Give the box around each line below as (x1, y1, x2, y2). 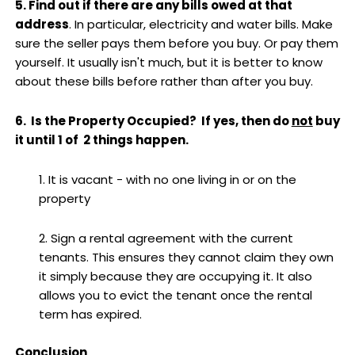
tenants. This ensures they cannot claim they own (38, 249, 334, 266)
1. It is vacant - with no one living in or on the (38, 171, 296, 189)
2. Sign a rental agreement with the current (38, 230, 293, 247)
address (14, 15, 69, 32)
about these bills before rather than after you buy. (14, 72, 313, 90)
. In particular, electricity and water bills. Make (68, 15, 333, 32)
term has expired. (38, 306, 142, 323)
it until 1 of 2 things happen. (14, 131, 191, 148)
